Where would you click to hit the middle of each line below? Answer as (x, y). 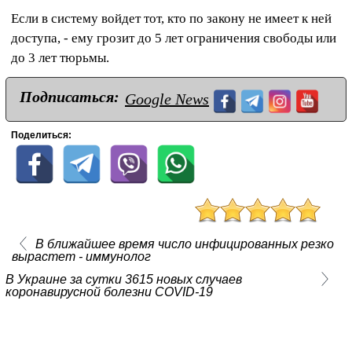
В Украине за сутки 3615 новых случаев (124, 280)
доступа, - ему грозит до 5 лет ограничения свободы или (174, 38)
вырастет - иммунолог (81, 257)
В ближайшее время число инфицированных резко (184, 244)
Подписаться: (70, 97)
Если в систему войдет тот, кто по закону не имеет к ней (171, 19)
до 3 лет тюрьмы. (60, 58)
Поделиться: (41, 136)
